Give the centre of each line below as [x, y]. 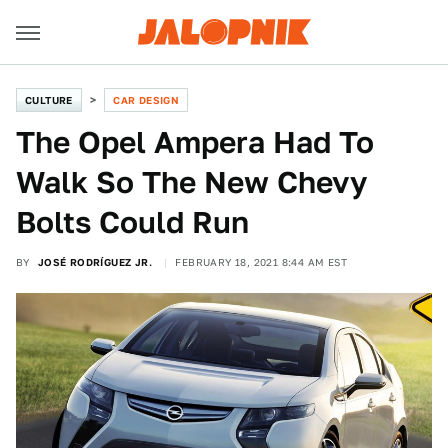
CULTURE [49, 100]
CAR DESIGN [146, 100]
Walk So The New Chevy [191, 182]
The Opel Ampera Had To [195, 142]
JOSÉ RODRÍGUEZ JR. [95, 262]
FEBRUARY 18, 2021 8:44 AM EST [261, 262]
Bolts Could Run [132, 222]
